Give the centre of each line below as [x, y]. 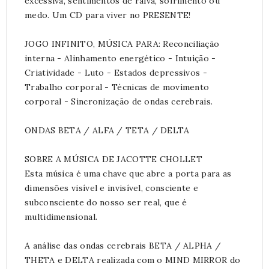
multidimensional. [61, 217]
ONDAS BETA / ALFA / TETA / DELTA [107, 130]
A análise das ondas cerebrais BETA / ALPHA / [123, 246]
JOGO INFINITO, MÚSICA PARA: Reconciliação [122, 44]
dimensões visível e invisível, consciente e [111, 188]
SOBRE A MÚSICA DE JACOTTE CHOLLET [113, 159]
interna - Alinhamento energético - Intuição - [120, 58]
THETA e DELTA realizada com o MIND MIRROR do [133, 260]
